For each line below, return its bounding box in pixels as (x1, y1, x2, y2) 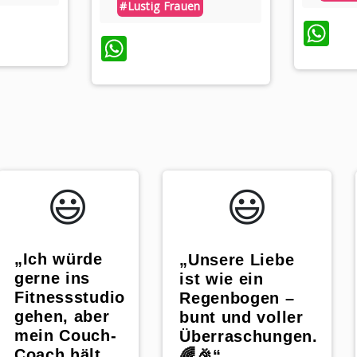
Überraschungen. (179, 328, 318, 346)
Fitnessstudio (14, 288, 125, 306)
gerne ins (14, 269, 91, 287)
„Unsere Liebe (179, 251, 295, 269)
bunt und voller (179, 308, 304, 327)
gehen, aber (14, 307, 110, 325)
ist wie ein (179, 270, 264, 288)
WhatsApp (127, 31, 250, 66)
